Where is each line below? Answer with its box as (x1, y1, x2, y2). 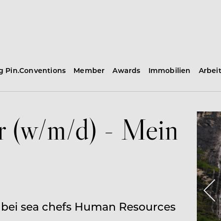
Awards (112, 66, 141, 75)
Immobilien (148, 66, 191, 75)
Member (74, 66, 105, 75)
